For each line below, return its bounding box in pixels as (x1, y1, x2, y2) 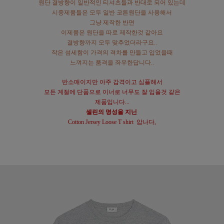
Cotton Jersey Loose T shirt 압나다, (68, 118, 156, 126)
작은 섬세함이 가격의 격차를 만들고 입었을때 (51, 49, 173, 56)
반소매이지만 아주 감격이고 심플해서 (61, 78, 162, 86)
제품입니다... (94, 98, 129, 106)
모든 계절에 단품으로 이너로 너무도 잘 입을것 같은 (43, 88, 180, 96)
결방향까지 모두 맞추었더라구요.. (67, 39, 157, 46)
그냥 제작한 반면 (89, 19, 134, 26)
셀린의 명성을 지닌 (85, 108, 138, 116)
